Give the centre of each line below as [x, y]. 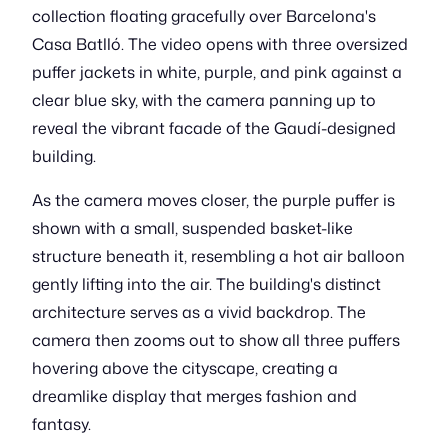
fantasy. [61, 424]
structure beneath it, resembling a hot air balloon [218, 256]
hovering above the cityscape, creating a [185, 368]
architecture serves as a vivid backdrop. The [199, 312]
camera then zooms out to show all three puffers [216, 340]
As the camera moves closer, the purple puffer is [213, 200]
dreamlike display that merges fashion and [194, 396]
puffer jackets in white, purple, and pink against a [217, 72]
